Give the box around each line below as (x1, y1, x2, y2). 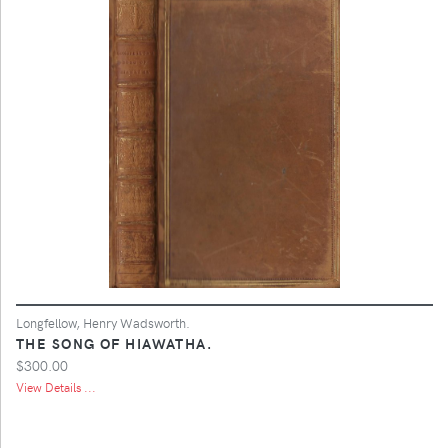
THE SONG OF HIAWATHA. (16, 332, 213, 353)
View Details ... (16, 378, 96, 395)
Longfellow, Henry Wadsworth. (16, 313, 190, 331)
